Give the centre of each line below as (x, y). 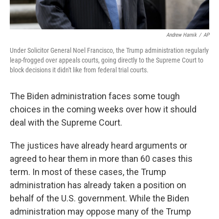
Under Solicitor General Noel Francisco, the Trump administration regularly (109, 51)
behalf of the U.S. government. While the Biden (99, 198)
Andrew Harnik (181, 35)
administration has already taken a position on (98, 185)
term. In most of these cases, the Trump (88, 172)
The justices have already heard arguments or (99, 146)
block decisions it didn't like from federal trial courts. (79, 70)
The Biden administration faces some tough (95, 96)
